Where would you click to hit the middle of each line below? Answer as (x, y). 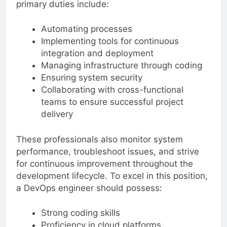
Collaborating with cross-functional (112, 90)
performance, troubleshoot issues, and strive (108, 151)
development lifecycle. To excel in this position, (112, 176)
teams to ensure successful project (112, 102)
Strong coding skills (80, 213)
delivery (57, 114)
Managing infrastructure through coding (121, 66)
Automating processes (86, 29)
